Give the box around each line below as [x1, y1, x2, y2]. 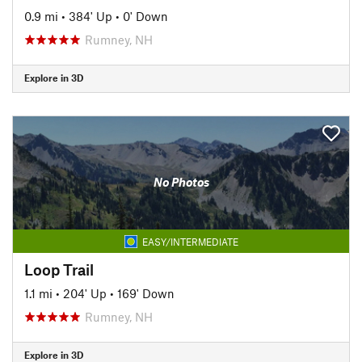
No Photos [153, 175, 209, 189]
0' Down [123, 8, 168, 23]
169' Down [117, 285, 175, 301]
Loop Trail [24, 259, 94, 279]
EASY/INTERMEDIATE [141, 235, 238, 247]
